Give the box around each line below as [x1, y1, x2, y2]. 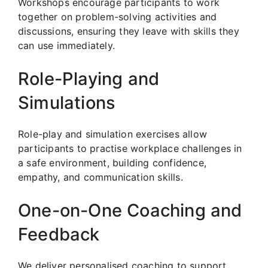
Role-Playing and [18, 68, 160, 89]
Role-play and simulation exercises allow [18, 127, 208, 140]
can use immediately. [18, 39, 115, 51]
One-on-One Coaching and [18, 199, 242, 221]
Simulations [18, 92, 116, 113]
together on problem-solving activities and [18, 10, 217, 23]
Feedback [18, 223, 100, 245]
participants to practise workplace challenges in [18, 142, 242, 154]
